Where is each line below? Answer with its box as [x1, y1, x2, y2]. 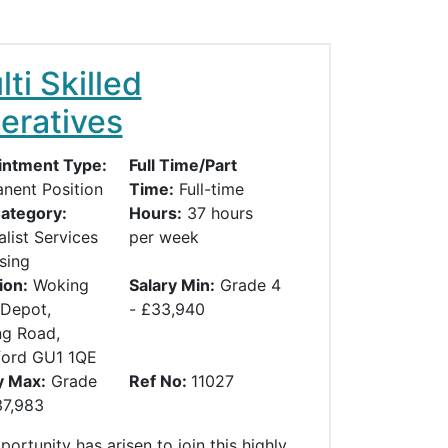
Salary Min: [128, 275, 215, 296]
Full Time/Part [128, 155, 237, 176]
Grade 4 [219, 275, 281, 296]
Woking [32, 275, 89, 296]
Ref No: [128, 371, 191, 392]
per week [128, 227, 199, 248]
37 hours [186, 203, 253, 224]
